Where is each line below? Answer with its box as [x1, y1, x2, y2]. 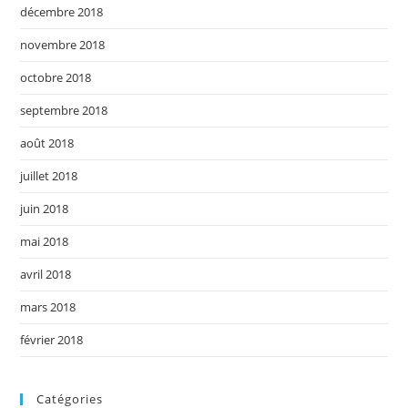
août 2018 [20, 134, 75, 151]
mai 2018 [20, 232, 69, 250]
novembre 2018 [20, 36, 106, 53]
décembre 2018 [20, 3, 104, 20]
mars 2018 [20, 298, 76, 315]
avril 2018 [20, 265, 72, 282]
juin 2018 [20, 199, 69, 217]
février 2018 [20, 331, 84, 348]
